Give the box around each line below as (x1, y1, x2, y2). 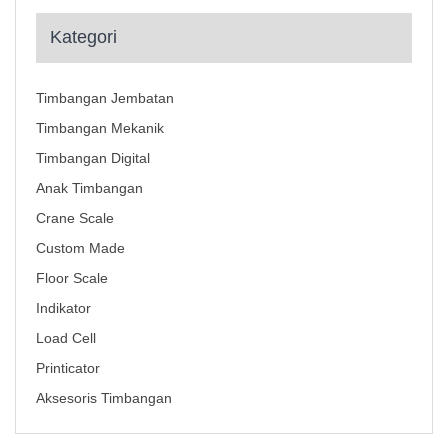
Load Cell (36, 330, 96, 347)
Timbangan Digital (36, 150, 150, 167)
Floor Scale (36, 270, 108, 287)
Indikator (36, 300, 91, 317)
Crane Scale (36, 210, 114, 227)
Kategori (50, 27, 117, 48)
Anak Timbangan (36, 180, 143, 197)
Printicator (36, 360, 100, 377)
